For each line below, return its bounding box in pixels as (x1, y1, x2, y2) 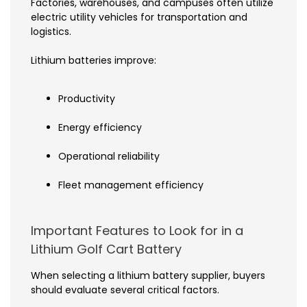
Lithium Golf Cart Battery (31, 241, 182, 258)
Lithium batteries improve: (31, 53, 156, 68)
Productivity (58, 92, 115, 106)
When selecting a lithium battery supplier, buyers (31, 269, 265, 283)
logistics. (31, 25, 71, 39)
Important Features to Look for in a (31, 222, 243, 240)
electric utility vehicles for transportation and (31, 10, 247, 25)
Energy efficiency (58, 121, 142, 135)
